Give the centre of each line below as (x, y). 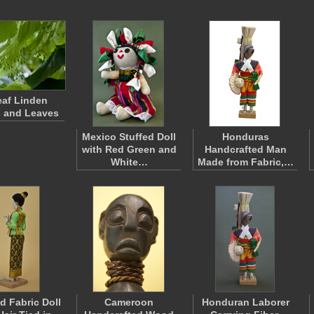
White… (129, 162)
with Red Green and (129, 149)
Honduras (245, 137)
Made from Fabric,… (245, 162)
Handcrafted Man (245, 149)
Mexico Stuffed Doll (129, 137)
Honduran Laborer (245, 302)
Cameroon (129, 302)
